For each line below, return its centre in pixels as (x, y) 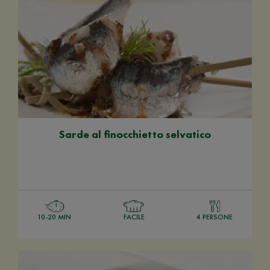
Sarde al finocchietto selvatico (135, 134)
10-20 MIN (54, 217)
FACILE (134, 217)
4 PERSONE (215, 217)
